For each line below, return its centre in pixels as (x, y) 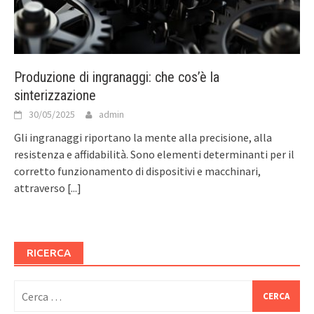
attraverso (41, 188)
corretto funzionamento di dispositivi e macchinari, (137, 171)
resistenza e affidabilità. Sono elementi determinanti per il (154, 155)
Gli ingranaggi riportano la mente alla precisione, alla (143, 138)
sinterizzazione (55, 96)
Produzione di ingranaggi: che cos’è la (117, 77)
